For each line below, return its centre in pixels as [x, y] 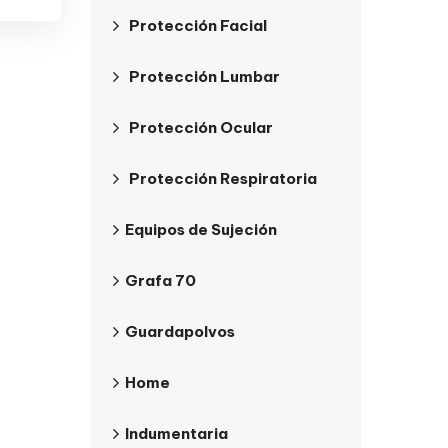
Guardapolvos [180, 331]
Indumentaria [176, 433]
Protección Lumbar [204, 76]
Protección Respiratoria [223, 178]
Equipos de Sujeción [201, 229]
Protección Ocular [201, 127]
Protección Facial [198, 25]
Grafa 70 [160, 280]
